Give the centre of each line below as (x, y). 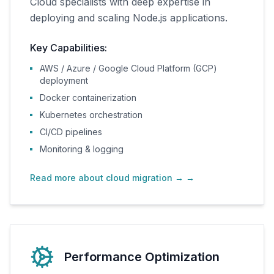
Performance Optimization (142, 257)
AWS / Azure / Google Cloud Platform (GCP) (128, 68)
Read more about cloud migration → (107, 178)
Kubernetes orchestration (91, 115)
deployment (64, 80)
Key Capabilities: (68, 48)
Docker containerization (88, 98)
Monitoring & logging (82, 149)
